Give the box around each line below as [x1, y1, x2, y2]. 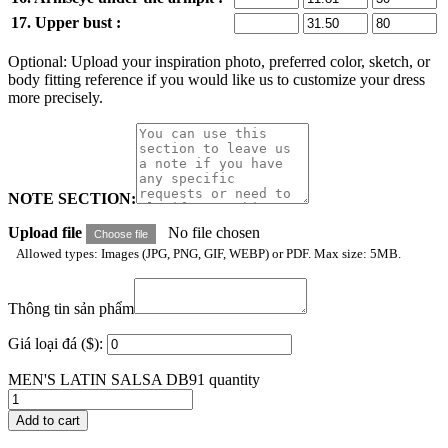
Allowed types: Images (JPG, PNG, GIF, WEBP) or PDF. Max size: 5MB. [16, 246, 401, 262]
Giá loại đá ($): [8, 335, 103, 353]
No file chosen [168, 224, 260, 242]
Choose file [94, 228, 148, 241]
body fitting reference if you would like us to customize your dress [8, 71, 425, 89]
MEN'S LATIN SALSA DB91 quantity [8, 371, 260, 389]
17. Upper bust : [11, 14, 121, 32]
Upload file [8, 224, 82, 242]
